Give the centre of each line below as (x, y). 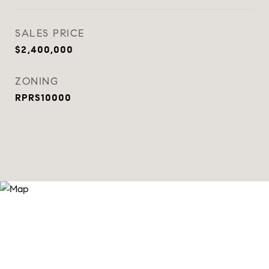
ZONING (37, 81)
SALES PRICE (50, 33)
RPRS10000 (43, 98)
